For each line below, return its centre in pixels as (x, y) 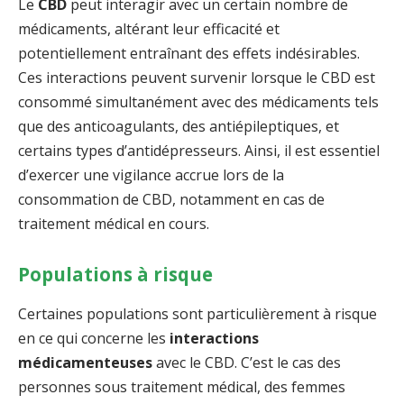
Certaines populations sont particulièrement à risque (197, 313)
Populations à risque (115, 275)
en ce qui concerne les (94, 338)
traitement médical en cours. (114, 223)
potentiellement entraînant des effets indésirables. (189, 53)
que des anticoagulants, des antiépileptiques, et (179, 126)
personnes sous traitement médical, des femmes (182, 386)
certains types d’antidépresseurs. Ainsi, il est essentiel (199, 150)
